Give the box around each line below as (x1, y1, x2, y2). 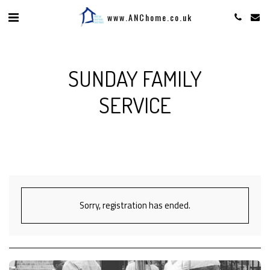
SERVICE (99, 91, 171, 119)
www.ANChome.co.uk (107, 10, 192, 24)
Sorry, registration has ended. (80, 198, 190, 213)
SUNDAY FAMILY (68, 64, 202, 92)
